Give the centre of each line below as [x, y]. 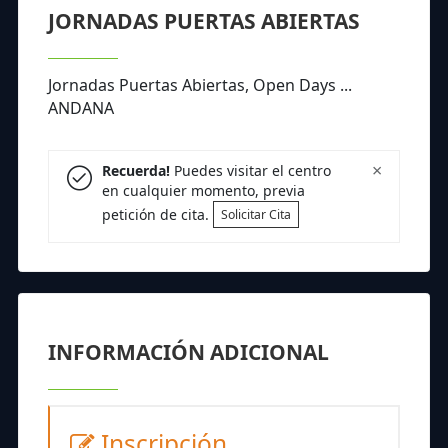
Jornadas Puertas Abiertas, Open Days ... [200, 84]
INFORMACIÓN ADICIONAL [188, 351]
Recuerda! [135, 171]
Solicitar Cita [255, 214]
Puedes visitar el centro [250, 171]
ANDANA [81, 107]
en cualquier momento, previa [203, 191]
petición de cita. [157, 214]
